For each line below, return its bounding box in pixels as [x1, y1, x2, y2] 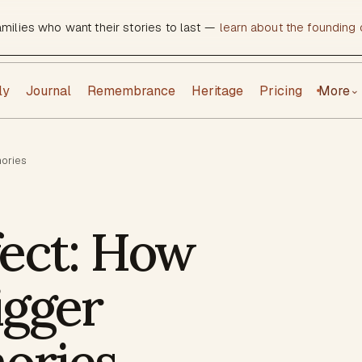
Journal [26, 82, 71, 99]
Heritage [192, 82, 243, 99]
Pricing [259, 82, 302, 99]
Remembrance [87, 82, 175, 99]
